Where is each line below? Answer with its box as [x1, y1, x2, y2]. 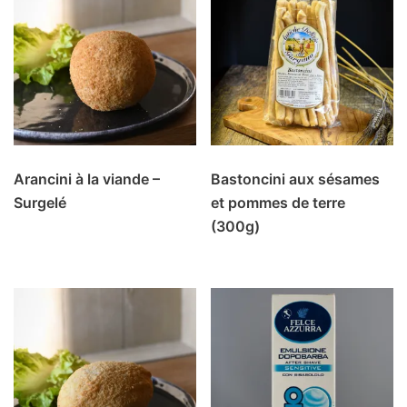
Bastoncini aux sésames [211, 169, 381, 188]
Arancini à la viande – [14, 169, 160, 188]
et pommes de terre [211, 193, 346, 212]
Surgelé [14, 193, 66, 212]
